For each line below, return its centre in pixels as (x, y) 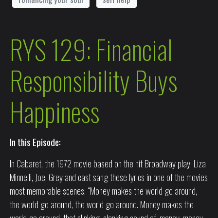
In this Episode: (35, 141)
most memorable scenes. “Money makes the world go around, (103, 190)
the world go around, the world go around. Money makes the (102, 204)
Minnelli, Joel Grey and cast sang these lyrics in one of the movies (109, 176)
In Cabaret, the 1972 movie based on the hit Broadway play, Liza (108, 163)
